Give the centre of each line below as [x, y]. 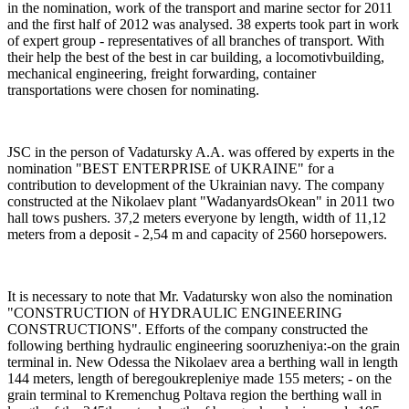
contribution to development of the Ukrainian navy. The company [196, 184]
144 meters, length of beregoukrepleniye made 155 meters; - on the [199, 378]
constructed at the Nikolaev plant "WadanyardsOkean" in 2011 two [201, 201]
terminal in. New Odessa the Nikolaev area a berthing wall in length [203, 362]
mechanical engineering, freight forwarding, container [162, 73]
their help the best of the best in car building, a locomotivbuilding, [196, 57]
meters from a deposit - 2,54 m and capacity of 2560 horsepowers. [197, 234]
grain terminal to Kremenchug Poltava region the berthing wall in [194, 394]
